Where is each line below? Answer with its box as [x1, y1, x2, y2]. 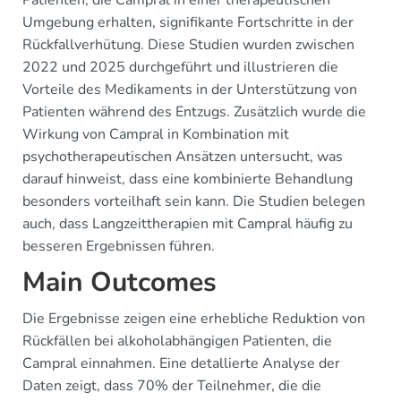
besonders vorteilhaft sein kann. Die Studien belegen [22, 192, 365, 211]
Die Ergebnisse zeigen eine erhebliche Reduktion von [22, 309, 365, 328]
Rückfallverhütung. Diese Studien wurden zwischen [22, 35, 354, 55]
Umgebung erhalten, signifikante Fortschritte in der [22, 13, 354, 32]
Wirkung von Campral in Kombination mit [22, 124, 289, 144]
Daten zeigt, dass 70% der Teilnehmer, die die [22, 376, 321, 396]
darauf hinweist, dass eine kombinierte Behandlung [22, 169, 353, 189]
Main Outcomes [22, 264, 217, 301]
